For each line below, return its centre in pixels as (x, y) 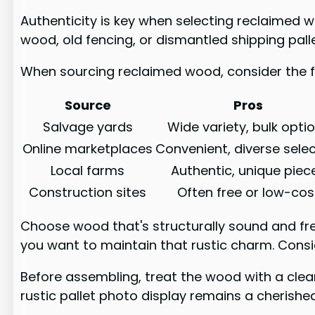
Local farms (88, 170)
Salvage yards (88, 127)
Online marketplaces (88, 148)
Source (88, 105)
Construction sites (88, 192)
